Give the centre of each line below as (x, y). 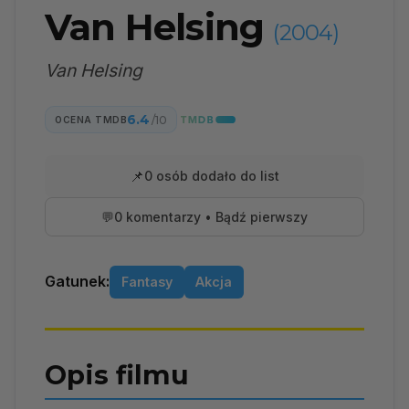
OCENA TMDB (91, 119)
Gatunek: (77, 282)
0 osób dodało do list (212, 175)
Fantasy (147, 282)
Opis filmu (117, 374)
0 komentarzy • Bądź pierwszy (211, 216)
